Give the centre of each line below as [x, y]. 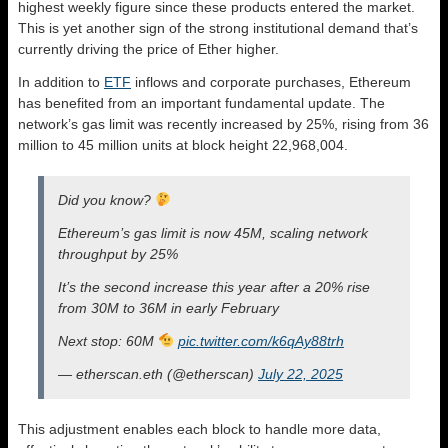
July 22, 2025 [300, 373]
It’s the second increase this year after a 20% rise [214, 286]
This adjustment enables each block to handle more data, [199, 428]
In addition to [61, 81]
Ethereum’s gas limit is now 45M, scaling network [213, 232]
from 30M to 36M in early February [168, 307]
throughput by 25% [118, 253]
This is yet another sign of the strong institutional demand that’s [218, 27]
